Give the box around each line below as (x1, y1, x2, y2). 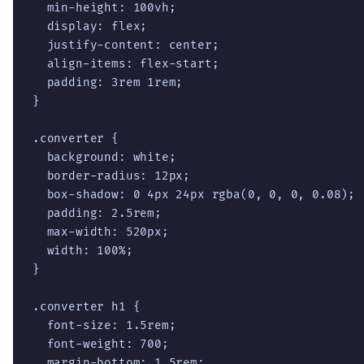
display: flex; (32, 19, 148, 33)
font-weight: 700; (32, 336, 169, 351)
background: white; (32, 149, 176, 164)
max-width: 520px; (32, 224, 169, 239)
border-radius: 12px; (32, 168, 191, 183)
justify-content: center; (32, 37, 219, 52)
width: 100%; (32, 243, 133, 258)
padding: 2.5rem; (32, 206, 162, 220)
